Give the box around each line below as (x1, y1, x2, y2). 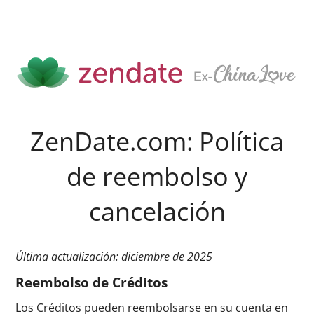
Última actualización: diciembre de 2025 (15, 248, 213, 264)
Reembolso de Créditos (15, 273, 168, 291)
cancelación (88, 194, 226, 228)
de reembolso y (67, 159, 247, 193)
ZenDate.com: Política (30, 124, 284, 158)
